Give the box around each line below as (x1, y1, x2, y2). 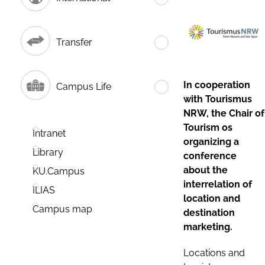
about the (183, 164, 228, 176)
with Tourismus (183, 93, 252, 105)
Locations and (183, 247, 245, 258)
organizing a (183, 135, 239, 147)
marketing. (183, 221, 232, 232)
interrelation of (183, 178, 252, 190)
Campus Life (56, 80, 111, 92)
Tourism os (183, 121, 232, 133)
